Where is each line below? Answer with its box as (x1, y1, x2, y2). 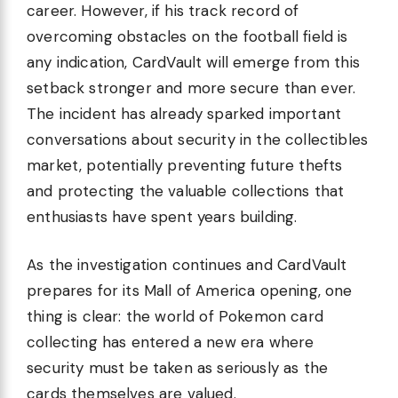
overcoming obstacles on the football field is (27, 26, 348, 46)
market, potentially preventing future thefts (27, 155, 343, 175)
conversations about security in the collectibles (27, 129, 369, 149)
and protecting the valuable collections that (27, 180, 345, 201)
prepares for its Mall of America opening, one (27, 281, 353, 301)
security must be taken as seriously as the (27, 358, 329, 378)
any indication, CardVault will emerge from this (27, 52, 360, 72)
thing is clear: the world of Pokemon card (27, 306, 323, 327)
